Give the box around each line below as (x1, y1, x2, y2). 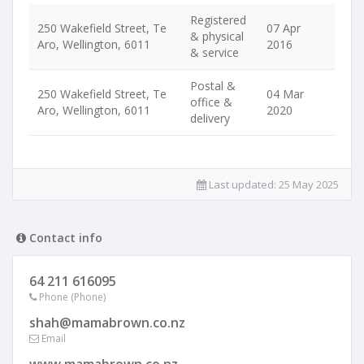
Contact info (26, 230, 102, 245)
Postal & (190, 78, 236, 93)
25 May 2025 (279, 177, 339, 192)
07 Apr (266, 20, 301, 36)
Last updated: (206, 177, 279, 192)
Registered (190, 12, 246, 28)
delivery (190, 110, 230, 126)
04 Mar (266, 86, 304, 102)
